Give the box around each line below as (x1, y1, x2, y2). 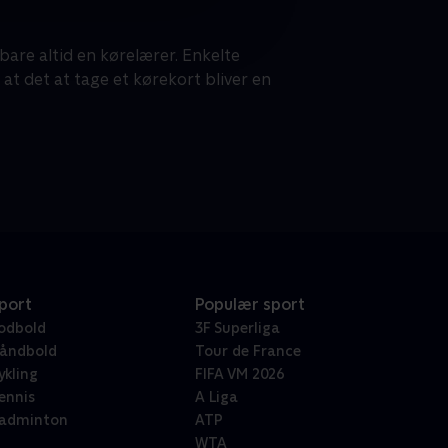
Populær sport (194, 295, 305, 315)
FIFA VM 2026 (194, 366, 284, 383)
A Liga (194, 389, 238, 406)
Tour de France (194, 343, 301, 360)
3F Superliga (194, 320, 280, 337)
